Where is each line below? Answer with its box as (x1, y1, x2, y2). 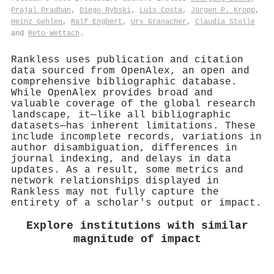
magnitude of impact (73, 233, 201, 246)
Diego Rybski (80, 6, 131, 15)
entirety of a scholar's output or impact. (11, 197, 262, 209)
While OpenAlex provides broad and (11, 87, 213, 98)
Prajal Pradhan (11, 6, 71, 15)
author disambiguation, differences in (11, 142, 237, 154)
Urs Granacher (131, 17, 187, 26)
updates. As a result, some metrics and (11, 164, 243, 176)
